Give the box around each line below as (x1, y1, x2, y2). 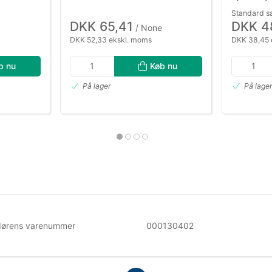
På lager (83, 81, 111, 91)
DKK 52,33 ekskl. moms (70, 35, 152, 44)
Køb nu (150, 60, 178, 71)
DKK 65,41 (70, 18, 133, 34)
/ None (133, 22, 162, 33)
